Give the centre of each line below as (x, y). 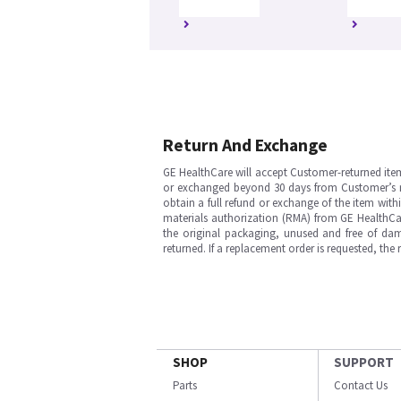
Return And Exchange (245, 145)
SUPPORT (364, 362)
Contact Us (361, 385)
